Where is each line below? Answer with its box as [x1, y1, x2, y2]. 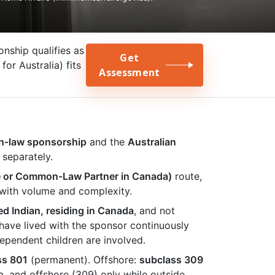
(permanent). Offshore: [28, 254, 139, 266]
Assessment [99, 66, 160, 79]
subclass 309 [139, 254, 203, 266]
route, [172, 170, 202, 182]
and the [87, 136, 128, 148]
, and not [134, 204, 175, 217]
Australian [128, 136, 176, 148]
